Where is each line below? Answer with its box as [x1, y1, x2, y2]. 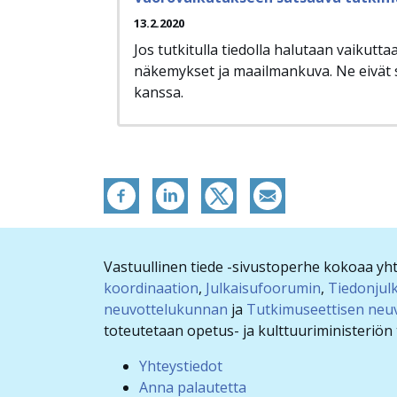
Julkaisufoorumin [206, 278, 321, 299]
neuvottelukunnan [104, 300, 228, 320]
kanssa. [134, 82, 183, 103]
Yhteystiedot [139, 356, 222, 377]
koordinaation [104, 278, 198, 299]
